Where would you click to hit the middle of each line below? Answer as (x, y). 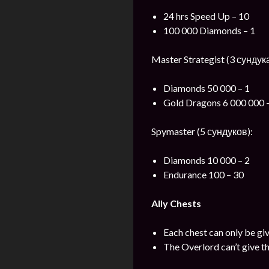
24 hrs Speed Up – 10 (206, 16)
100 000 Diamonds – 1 (209, 30)
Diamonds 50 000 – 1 (207, 88)
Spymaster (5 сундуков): (202, 131)
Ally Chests (176, 203)
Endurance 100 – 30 (204, 174)
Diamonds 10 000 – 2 (207, 160)
